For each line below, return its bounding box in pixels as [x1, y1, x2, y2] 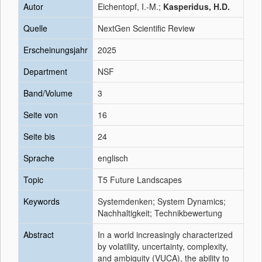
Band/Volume [23, 87, 73, 99]
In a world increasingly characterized [98, 229, 233, 240]
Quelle [23, 22, 47, 34]
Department [23, 65, 67, 77]
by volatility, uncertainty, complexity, [98, 240, 228, 252]
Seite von [23, 109, 58, 120]
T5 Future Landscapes [98, 174, 182, 185]
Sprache [23, 152, 54, 164]
